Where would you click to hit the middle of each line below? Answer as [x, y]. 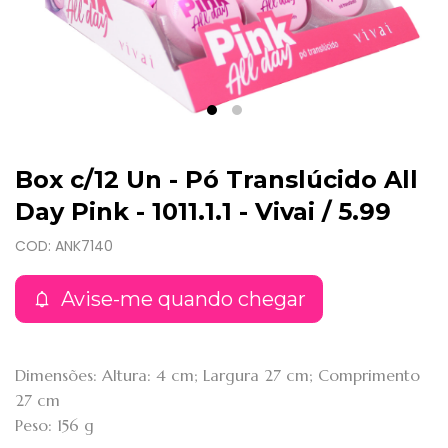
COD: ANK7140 [64, 246]
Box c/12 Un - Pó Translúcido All [216, 180]
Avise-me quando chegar [181, 299]
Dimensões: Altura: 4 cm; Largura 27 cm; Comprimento [217, 375]
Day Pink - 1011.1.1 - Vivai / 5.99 [203, 212]
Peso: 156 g [54, 425]
